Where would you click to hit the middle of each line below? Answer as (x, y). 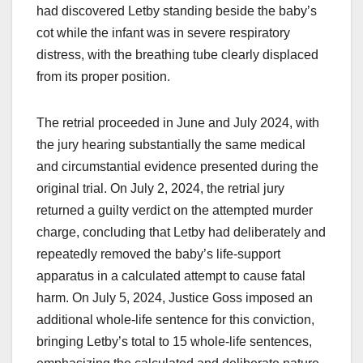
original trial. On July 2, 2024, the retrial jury (160, 189)
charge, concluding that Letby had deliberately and (181, 233)
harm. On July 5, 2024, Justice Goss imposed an (175, 298)
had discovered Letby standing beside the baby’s (177, 11)
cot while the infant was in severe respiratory (163, 33)
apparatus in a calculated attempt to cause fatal (171, 276)
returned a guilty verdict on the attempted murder (175, 211)
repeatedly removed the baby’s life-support (158, 254)
